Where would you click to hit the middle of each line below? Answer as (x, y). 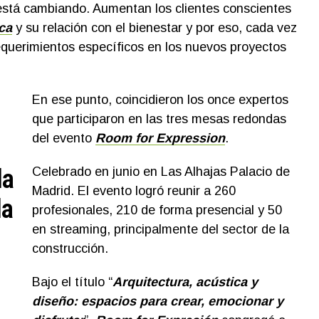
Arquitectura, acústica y (185, 282)
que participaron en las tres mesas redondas (159, 119)
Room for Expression (160, 138)
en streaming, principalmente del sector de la (160, 229)
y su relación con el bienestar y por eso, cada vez (156, 27)
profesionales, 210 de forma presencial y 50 (157, 210)
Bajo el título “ (72, 282)
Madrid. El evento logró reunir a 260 (134, 190)
